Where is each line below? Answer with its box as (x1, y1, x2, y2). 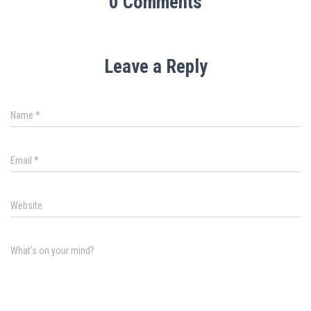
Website (10, 199, 42, 211)
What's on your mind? (10, 244, 94, 256)
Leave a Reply (103, 55, 208, 78)
